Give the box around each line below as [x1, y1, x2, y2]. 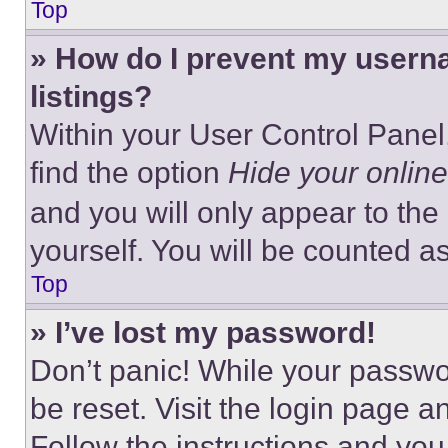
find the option [30, 156, 228, 189]
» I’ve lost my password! [30, 316, 376, 349]
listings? [30, 80, 152, 113]
